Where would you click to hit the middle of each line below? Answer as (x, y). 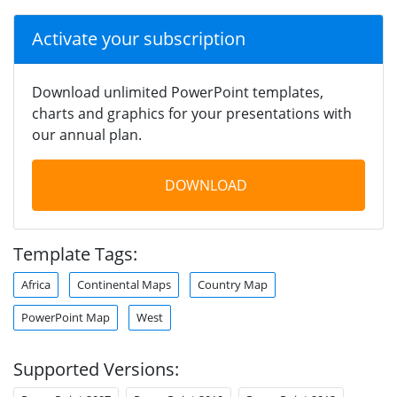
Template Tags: (75, 253)
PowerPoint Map (66, 317)
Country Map (233, 284)
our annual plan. (87, 134)
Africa (36, 284)
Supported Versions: (96, 369)
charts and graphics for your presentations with (192, 113)
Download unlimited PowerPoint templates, (178, 92)
